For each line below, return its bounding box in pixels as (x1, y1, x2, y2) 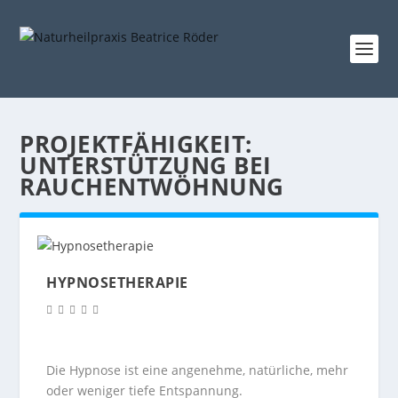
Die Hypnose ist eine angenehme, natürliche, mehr (46, 362, 349, 379)
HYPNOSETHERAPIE (46, 273, 188, 292)
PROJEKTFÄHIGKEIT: (20, 128, 252, 160)
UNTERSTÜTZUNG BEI (20, 149, 272, 181)
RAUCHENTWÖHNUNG (20, 171, 284, 203)
